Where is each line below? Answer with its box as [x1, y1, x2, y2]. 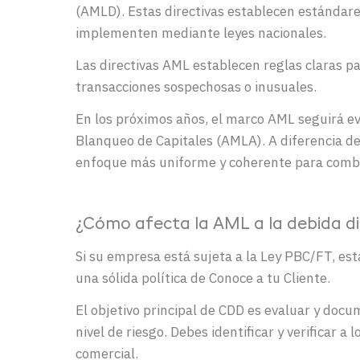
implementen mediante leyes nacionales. [76, 24, 326, 43]
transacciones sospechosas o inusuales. [76, 78, 317, 96]
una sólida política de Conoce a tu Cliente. [76, 269, 330, 288]
